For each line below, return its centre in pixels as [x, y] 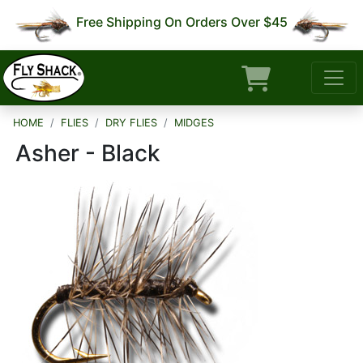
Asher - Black [88, 153]
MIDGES [194, 123]
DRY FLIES [131, 123]
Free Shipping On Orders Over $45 [181, 21]
